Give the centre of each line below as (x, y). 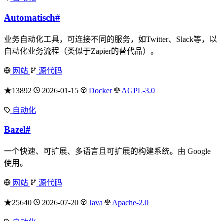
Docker (99, 90)
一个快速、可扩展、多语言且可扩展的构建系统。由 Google (107, 151)
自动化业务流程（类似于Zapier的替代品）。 (81, 51)
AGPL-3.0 (138, 90)
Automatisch (30, 17)
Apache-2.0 (130, 203)
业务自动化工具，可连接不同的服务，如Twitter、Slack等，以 (110, 39)
